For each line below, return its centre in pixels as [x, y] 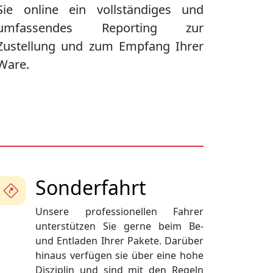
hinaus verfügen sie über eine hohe [119, 256]
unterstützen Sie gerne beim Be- [119, 226]
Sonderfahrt [91, 188]
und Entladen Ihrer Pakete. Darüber [119, 241]
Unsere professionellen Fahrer [119, 212]
